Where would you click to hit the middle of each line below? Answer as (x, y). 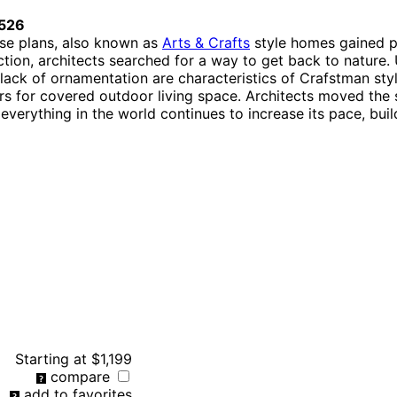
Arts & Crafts (206, 42)
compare (80, 376)
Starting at (51, 358)
